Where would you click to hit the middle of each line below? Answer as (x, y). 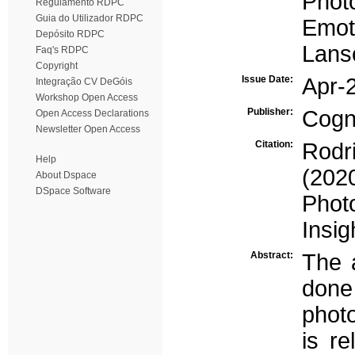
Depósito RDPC (70, 34)
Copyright (57, 66)
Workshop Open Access (87, 97)
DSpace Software (73, 191)
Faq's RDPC (62, 50)
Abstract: (273, 255)
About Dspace (66, 175)
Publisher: (271, 112)
